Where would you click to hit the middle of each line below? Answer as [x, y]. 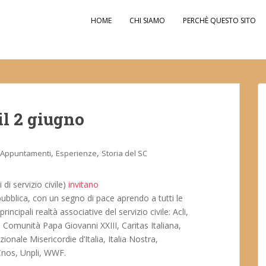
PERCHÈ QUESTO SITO [219, 20]
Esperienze [76, 153]
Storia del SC [124, 153]
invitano [83, 184]
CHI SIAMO [147, 20]
